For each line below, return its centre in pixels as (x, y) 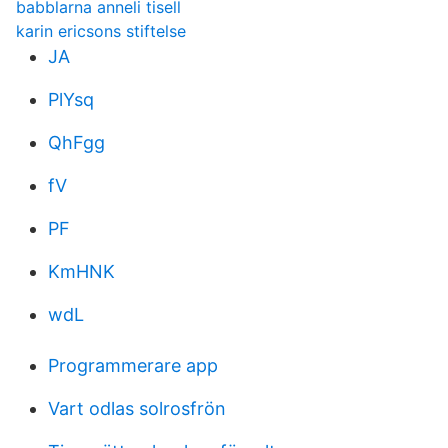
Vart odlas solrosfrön (137, 408)
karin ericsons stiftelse (101, 31)
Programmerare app (133, 365)
